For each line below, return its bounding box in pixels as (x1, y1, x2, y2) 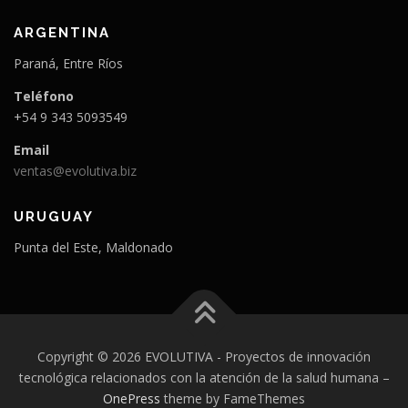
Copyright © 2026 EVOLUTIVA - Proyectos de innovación (37, 347, 371, 365)
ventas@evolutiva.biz (14, 162, 137, 180)
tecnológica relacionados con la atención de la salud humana (18, 368, 382, 386)
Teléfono (14, 87, 74, 106)
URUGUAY (14, 209, 94, 226)
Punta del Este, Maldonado (14, 239, 173, 257)
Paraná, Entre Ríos (14, 55, 123, 72)
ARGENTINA (14, 25, 110, 41)
